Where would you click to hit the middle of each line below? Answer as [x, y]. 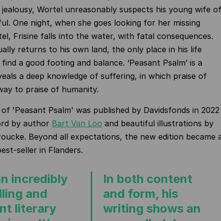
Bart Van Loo [77, 123]
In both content [148, 179]
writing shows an [152, 208]
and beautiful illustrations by [158, 123]
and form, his [141, 194]
